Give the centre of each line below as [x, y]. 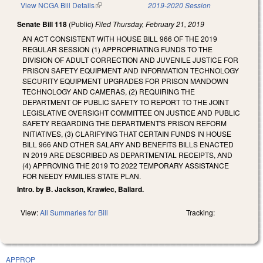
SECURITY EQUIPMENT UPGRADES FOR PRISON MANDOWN [125, 80]
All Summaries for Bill [74, 212]
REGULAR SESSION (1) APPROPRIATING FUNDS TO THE [117, 49]
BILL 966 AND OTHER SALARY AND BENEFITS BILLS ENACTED [128, 144]
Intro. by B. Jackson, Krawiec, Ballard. [80, 189]
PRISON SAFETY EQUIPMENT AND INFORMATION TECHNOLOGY [131, 70]
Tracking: [200, 212]
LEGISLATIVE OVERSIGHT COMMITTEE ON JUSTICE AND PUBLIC [131, 112]
